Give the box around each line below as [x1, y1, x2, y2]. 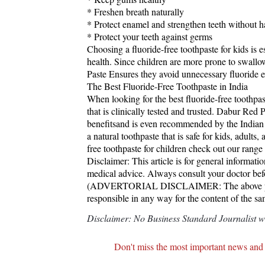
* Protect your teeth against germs [87, 30, 212, 43]
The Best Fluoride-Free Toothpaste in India [87, 79, 248, 92]
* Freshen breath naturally [87, 5, 184, 18]
